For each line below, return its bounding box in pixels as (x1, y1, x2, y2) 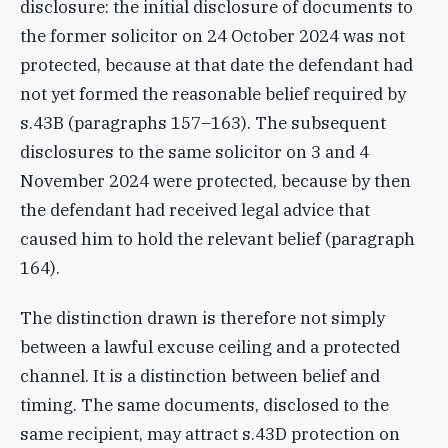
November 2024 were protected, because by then (20, 169, 411, 192)
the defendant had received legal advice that (20, 198, 370, 221)
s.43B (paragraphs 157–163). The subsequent (20, 111, 386, 134)
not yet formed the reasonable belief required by (20, 82, 406, 105)
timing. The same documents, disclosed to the (20, 394, 389, 417)
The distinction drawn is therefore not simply (20, 307, 385, 330)
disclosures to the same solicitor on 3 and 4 (20, 140, 369, 163)
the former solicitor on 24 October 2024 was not (20, 24, 405, 47)
